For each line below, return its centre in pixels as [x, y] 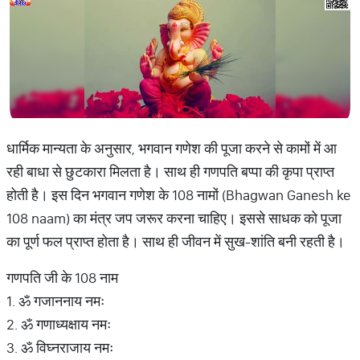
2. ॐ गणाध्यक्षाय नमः [59, 324]
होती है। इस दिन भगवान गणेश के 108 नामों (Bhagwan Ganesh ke [178, 195]
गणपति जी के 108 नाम [62, 278]
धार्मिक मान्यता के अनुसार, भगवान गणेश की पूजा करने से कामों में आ [172, 148]
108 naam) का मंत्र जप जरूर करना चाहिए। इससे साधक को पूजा [174, 218]
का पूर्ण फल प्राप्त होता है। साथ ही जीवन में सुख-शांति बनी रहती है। [176, 241]
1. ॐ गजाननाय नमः [55, 301]
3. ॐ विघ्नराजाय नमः [60, 348]
